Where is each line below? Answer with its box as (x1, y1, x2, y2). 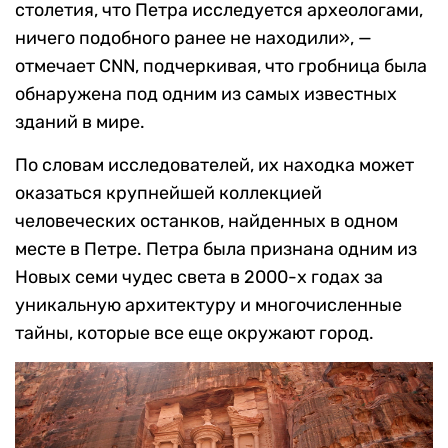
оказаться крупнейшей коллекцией (15, 182, 322, 205)
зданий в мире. (15, 111, 145, 134)
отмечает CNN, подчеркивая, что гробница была (15, 55, 427, 78)
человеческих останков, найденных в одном (15, 210, 398, 233)
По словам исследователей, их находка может (15, 154, 414, 177)
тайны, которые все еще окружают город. (15, 322, 374, 345)
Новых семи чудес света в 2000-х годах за (15, 266, 383, 289)
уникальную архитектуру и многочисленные (15, 294, 402, 317)
